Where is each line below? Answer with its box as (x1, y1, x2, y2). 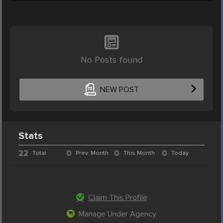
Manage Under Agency (79, 209, 156, 219)
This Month (123, 149, 155, 157)
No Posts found (81, 54, 142, 65)
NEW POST (100, 85, 139, 95)
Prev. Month (76, 149, 109, 157)
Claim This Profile (88, 192, 147, 203)
